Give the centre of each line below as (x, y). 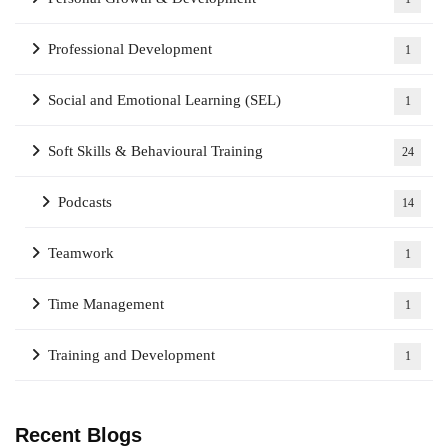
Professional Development (130, 49)
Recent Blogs (78, 435)
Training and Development (131, 355)
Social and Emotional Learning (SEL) (164, 100)
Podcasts (85, 202)
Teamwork (81, 253)
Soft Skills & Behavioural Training (155, 151)
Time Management (106, 304)
